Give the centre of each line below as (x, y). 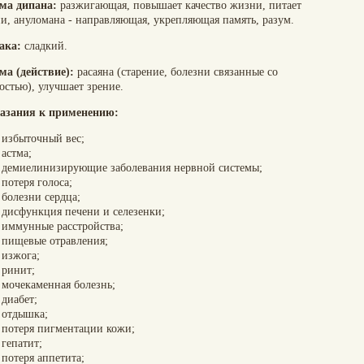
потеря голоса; (37, 182)
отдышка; (25, 314)
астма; (17, 153)
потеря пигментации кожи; (68, 329)
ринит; (18, 270)
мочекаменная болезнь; (58, 285)
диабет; (19, 299)
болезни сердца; (41, 197)
